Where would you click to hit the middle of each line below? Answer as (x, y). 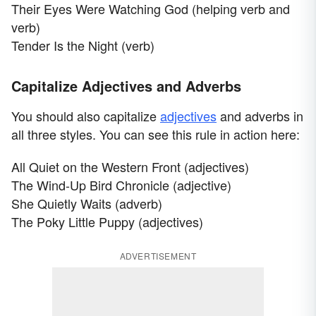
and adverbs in (260, 116)
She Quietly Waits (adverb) (87, 203)
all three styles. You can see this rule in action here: (156, 134)
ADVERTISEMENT (158, 256)
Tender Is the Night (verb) (83, 45)
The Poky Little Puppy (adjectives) (107, 222)
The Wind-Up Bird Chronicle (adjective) (121, 185)
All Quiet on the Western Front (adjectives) (130, 167)
